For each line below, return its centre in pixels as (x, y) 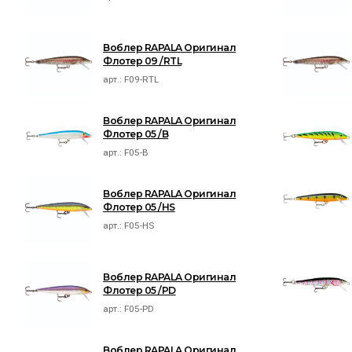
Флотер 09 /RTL (143, 61)
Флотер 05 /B (136, 134)
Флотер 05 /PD (139, 291)
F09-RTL (142, 80)
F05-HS (139, 226)
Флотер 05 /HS (139, 207)
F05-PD (139, 309)
